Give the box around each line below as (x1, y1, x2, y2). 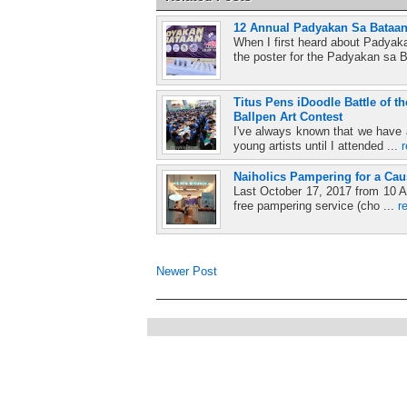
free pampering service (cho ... (233, 198, 398, 213)
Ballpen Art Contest (233, 109, 342, 124)
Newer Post (156, 263, 217, 278)
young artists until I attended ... (233, 138, 402, 153)
